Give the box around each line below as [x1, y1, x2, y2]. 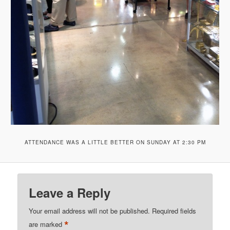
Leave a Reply [29, 183, 111, 201]
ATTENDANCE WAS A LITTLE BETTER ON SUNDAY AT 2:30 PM [24, 138, 206, 146]
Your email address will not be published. [29, 205, 150, 216]
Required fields [152, 205, 197, 216]
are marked [29, 219, 65, 229]
